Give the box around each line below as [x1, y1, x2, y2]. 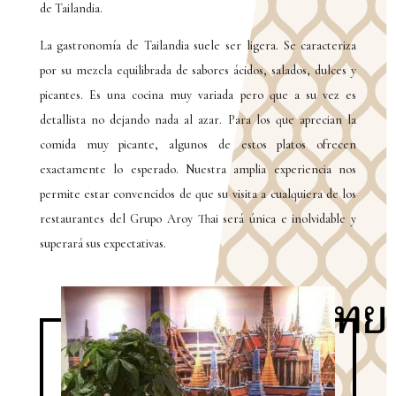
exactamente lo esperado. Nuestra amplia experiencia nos [39, 162, 357, 177]
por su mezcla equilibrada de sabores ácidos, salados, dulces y [39, 63, 357, 78]
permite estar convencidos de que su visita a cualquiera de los [39, 187, 357, 202]
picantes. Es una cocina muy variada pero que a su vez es [39, 88, 357, 103]
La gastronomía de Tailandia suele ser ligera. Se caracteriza [39, 38, 357, 53]
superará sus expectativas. [39, 236, 166, 251]
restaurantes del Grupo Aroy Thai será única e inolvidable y [39, 211, 357, 226]
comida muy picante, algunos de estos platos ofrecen [39, 137, 357, 152]
